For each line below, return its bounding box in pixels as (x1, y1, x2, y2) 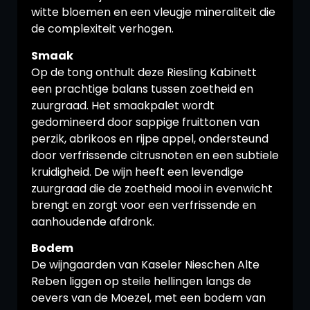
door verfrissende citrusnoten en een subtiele (31, 147, 279, 163)
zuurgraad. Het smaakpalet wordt (31, 97, 215, 113)
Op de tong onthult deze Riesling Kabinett (31, 64, 257, 80)
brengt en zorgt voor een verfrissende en (31, 197, 256, 213)
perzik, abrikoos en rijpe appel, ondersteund (31, 130, 268, 147)
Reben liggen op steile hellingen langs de (31, 273, 251, 290)
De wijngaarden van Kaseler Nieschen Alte (31, 257, 259, 273)
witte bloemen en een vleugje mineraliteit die (31, 4, 275, 21)
